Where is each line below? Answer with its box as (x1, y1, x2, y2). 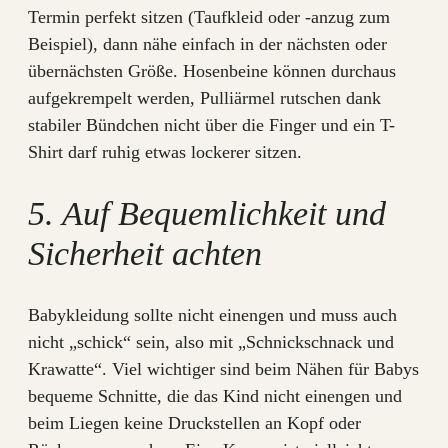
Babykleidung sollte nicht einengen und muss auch (28, 305, 397, 326)
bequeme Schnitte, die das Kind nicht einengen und (28, 386, 402, 407)
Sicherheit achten (28, 234, 262, 272)
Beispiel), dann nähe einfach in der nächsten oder (28, 33, 387, 54)
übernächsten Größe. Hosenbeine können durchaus (28, 60, 396, 81)
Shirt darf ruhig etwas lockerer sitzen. (28, 141, 302, 162)
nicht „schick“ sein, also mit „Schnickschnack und (28, 332, 394, 353)
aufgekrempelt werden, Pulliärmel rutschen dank (28, 87, 381, 108)
